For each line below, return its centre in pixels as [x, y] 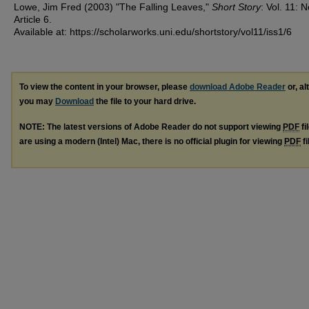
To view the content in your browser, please [104, 87]
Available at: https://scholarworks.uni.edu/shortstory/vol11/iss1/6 [153, 32]
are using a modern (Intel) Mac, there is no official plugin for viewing [152, 141]
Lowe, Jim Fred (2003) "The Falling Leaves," [113, 7]
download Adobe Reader [238, 87]
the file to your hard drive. [145, 101]
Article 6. [33, 19]
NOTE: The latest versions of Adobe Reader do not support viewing [151, 127]
